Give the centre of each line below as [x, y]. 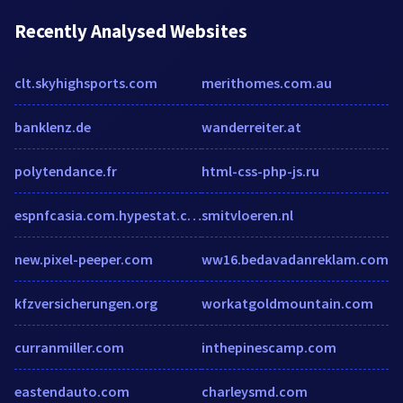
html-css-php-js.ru [260, 171]
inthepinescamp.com [269, 348]
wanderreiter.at [251, 127]
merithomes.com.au [267, 83]
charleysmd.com [255, 392]
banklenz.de [53, 127]
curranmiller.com [69, 348]
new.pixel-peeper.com [84, 260]
